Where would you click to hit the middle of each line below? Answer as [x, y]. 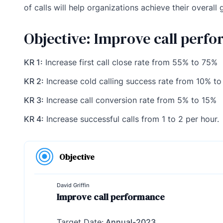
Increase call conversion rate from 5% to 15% [130, 100]
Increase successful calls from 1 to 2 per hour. [131, 119]
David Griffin [73, 185]
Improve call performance [111, 197]
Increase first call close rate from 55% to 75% [130, 62]
